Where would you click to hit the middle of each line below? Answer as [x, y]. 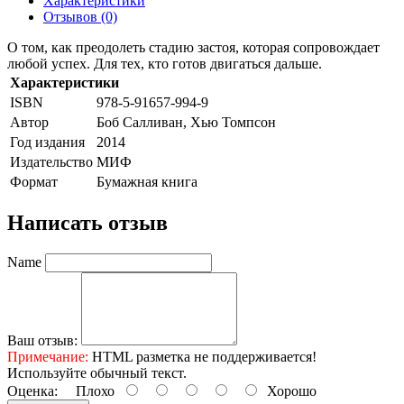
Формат [34, 181]
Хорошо [288, 390]
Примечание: [48, 356]
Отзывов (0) [80, 16]
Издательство [51, 161]
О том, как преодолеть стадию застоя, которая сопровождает [193, 47]
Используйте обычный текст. [97, 372]
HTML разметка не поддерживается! [202, 356]
